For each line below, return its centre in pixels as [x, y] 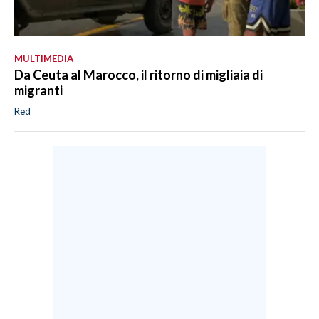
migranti [38, 90]
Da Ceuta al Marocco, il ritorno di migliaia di [138, 74]
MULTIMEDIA [44, 58]
